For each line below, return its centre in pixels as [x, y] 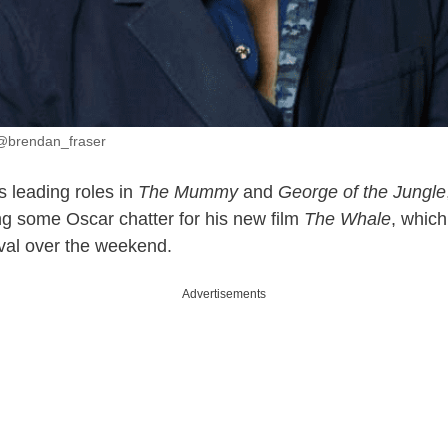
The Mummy [188, 191]
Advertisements [224, 293]
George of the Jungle [362, 191]
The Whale [347, 218]
